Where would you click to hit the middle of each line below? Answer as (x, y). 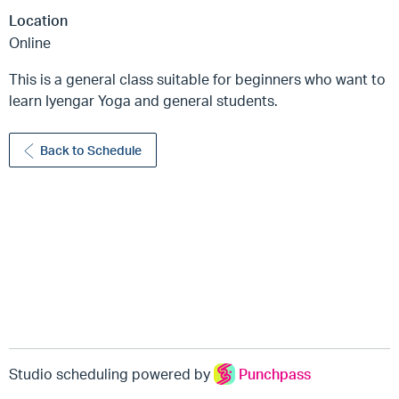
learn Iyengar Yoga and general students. (143, 100)
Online (30, 42)
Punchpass (275, 374)
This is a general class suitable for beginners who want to (197, 79)
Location (38, 20)
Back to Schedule (91, 150)
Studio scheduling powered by (111, 374)
